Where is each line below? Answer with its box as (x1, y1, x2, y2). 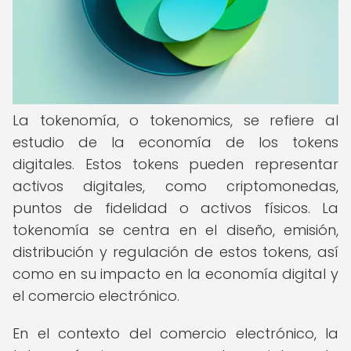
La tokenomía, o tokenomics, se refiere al (13, 110, 338, 130)
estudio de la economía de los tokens (13, 132, 338, 152)
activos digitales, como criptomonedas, (13, 176, 338, 196)
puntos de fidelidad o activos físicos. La (13, 198, 338, 218)
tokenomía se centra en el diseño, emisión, (13, 220, 338, 240)
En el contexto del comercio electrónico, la (13, 324, 338, 343)
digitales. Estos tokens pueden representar (13, 154, 338, 174)
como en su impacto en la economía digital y (13, 264, 338, 284)
